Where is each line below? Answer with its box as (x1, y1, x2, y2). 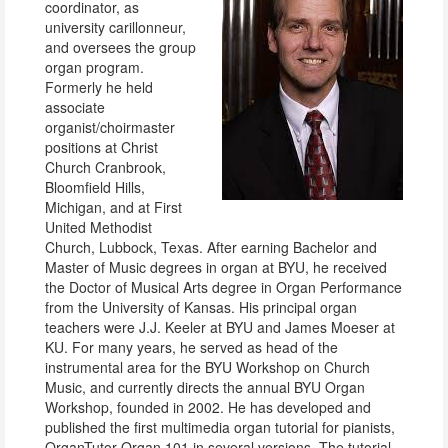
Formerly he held (45, 77, 153, 97)
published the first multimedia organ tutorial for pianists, (45, 417, 395, 437)
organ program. (45, 57, 144, 77)
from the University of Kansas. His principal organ (45, 297, 357, 317)
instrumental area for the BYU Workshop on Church (45, 357, 370, 377)
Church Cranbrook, (45, 157, 166, 177)
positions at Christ (45, 137, 158, 157)
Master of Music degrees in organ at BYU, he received (45, 257, 387, 277)
